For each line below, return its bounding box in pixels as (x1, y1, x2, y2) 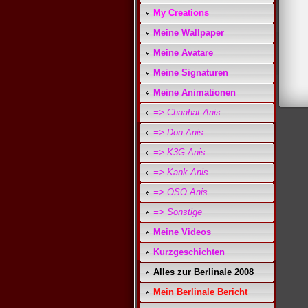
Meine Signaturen (153, 67, 228, 78)
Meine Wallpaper (153, 27, 224, 38)
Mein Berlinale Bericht (153, 287, 247, 297)
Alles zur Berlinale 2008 (153, 267, 254, 277)
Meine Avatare (153, 47, 213, 58)
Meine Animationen (153, 87, 236, 98)
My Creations (153, 8, 209, 18)
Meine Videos (153, 227, 211, 237)
